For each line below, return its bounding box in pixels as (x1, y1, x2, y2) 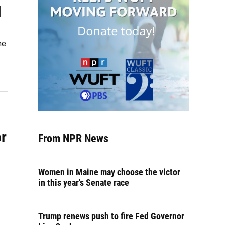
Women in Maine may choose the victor (38, 167, 180, 177)
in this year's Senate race (38, 177, 129, 188)
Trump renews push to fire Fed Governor (38, 211, 184, 221)
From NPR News (38, 132, 108, 145)
